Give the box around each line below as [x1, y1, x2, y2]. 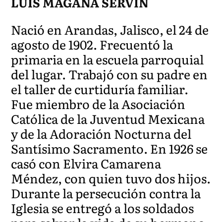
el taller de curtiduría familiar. [11, 79, 189, 98]
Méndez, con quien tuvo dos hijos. [11, 168, 211, 187]
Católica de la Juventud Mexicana [11, 109, 205, 128]
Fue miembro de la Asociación [11, 94, 186, 113]
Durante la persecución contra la [11, 183, 201, 202]
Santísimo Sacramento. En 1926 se [11, 139, 208, 158]
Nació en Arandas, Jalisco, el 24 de [11, 20, 209, 39]
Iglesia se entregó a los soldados [11, 198, 194, 217]
